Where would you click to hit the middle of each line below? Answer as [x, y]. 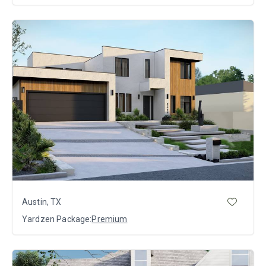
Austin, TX [42, 202]
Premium [110, 219]
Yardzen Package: [57, 219]
